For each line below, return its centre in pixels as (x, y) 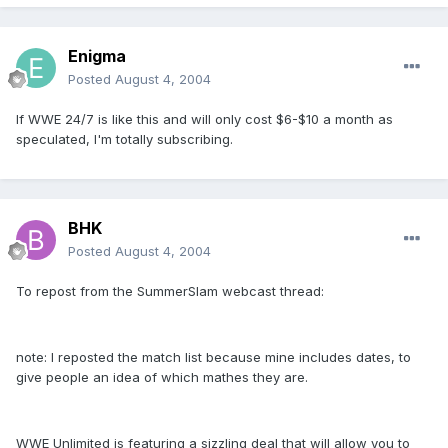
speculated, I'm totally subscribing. (124, 139)
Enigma (97, 56)
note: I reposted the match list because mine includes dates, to (213, 357)
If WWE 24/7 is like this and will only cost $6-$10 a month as (204, 119)
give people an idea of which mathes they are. (162, 377)
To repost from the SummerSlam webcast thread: (170, 291)
